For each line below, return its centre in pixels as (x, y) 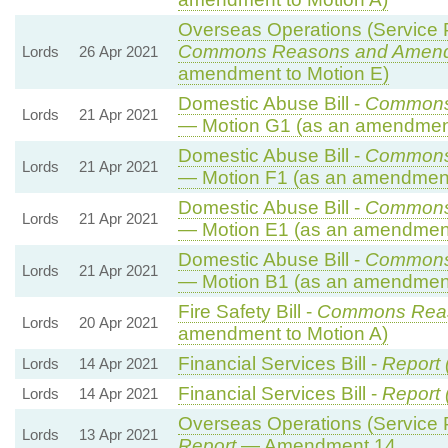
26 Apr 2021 (118, 51)
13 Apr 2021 (118, 434)
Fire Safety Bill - (247, 311)
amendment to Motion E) (283, 73)
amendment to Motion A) (282, 333)
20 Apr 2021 (118, 322)
